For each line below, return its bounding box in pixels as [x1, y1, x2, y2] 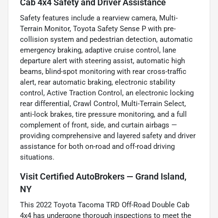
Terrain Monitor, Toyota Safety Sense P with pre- [20, 24, 176, 34]
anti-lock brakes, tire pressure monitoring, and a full [20, 110, 187, 119]
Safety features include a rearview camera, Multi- [20, 14, 178, 23]
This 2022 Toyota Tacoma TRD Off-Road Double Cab [20, 200, 189, 210]
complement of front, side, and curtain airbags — [20, 121, 177, 130]
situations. [20, 153, 54, 162]
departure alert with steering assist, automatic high [20, 56, 185, 66]
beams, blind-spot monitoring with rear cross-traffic [20, 67, 186, 76]
